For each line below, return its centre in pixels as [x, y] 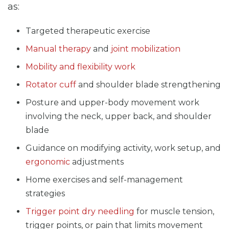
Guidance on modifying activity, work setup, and [123, 148]
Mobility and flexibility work [81, 66]
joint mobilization [146, 49]
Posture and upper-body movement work [112, 102]
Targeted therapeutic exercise [88, 31]
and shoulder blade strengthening [148, 84]
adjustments [97, 162]
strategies [45, 193]
